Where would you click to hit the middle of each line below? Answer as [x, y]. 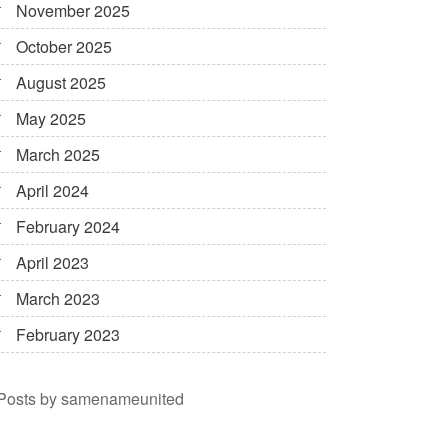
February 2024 [68, 227]
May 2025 [51, 119]
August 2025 [61, 83]
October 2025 [64, 47]
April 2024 [52, 191]
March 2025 [58, 155]
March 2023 [58, 299]
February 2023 [68, 335]
